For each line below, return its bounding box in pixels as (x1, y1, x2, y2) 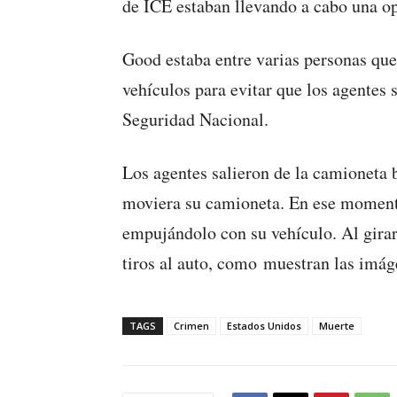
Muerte (319, 319, 354, 333)
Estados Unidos (227, 319, 301, 333)
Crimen (174, 319, 209, 333)
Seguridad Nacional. (122, 107, 269, 132)
